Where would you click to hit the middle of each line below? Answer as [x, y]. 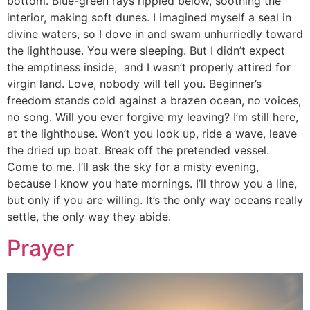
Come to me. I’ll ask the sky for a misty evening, [133, 167]
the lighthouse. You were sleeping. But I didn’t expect [146, 51]
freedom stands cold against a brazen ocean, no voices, [154, 101]
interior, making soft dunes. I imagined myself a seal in [149, 18]
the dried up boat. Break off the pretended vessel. [138, 151]
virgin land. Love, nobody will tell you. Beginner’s [134, 84]
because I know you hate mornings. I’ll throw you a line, [152, 184]
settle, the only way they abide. [96, 217]
